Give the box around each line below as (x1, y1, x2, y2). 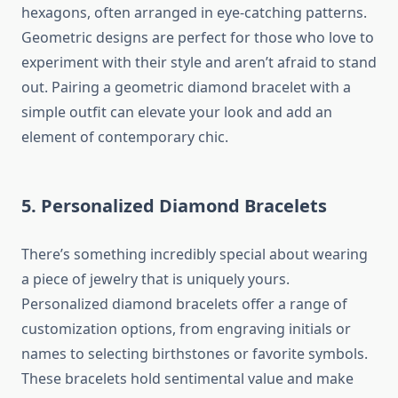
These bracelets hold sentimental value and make (21, 369, 354, 389)
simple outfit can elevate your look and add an (21, 102, 332, 123)
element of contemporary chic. (21, 127, 228, 147)
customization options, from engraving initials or (21, 319, 351, 339)
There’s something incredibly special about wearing (21, 244, 368, 265)
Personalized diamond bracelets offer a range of (21, 294, 347, 314)
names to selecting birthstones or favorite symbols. (21, 344, 368, 364)
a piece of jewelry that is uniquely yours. (21, 269, 290, 290)
